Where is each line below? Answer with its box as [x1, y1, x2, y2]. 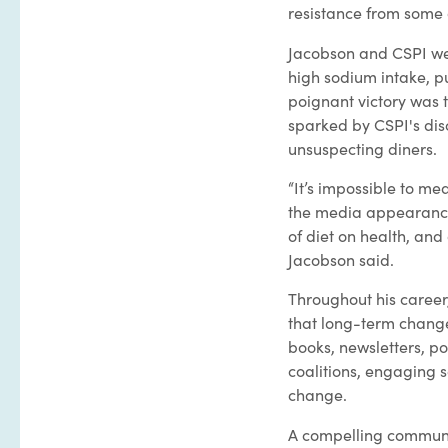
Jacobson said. [288, 248, 394, 270]
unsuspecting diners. [288, 137, 437, 159]
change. [288, 383, 347, 405]
